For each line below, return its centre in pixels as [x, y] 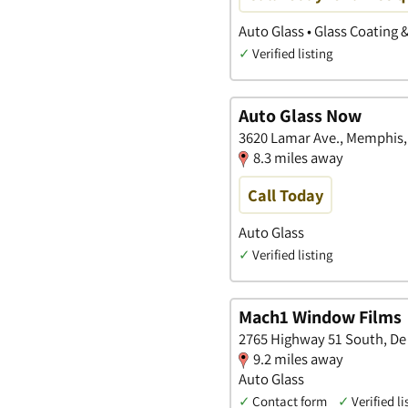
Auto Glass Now [300, 116]
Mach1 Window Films [320, 317]
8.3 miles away [298, 158]
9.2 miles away [298, 359]
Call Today [286, 195]
